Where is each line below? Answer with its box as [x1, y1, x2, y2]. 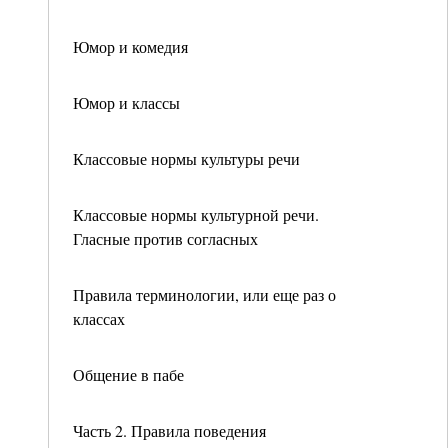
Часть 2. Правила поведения [73, 420, 266, 441]
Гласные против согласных [73, 228, 258, 249]
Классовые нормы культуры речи [73, 148, 300, 169]
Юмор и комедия [73, 36, 188, 57]
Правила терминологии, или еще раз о [73, 284, 336, 305]
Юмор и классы [73, 92, 180, 113]
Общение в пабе [73, 364, 184, 385]
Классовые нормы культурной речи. [73, 204, 319, 225]
